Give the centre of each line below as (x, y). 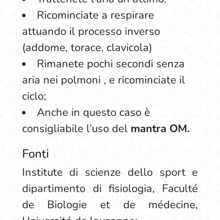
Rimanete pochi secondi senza (110, 64)
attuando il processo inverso (91, 31)
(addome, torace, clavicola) (87, 48)
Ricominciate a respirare (95, 15)
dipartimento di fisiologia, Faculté (110, 189)
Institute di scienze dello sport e (110, 172)
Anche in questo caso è (93, 112)
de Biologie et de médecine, (110, 205)
